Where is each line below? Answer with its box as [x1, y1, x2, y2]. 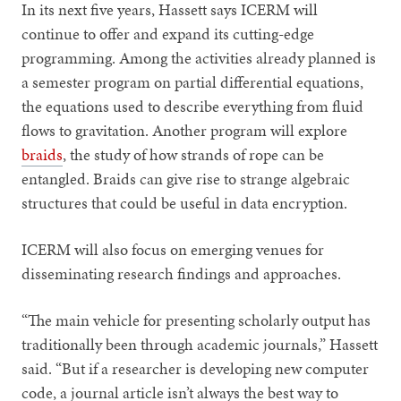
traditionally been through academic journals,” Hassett [21, 332, 379, 355]
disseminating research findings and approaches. [21, 261, 346, 285]
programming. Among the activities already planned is [21, 46, 377, 69]
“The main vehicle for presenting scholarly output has [21, 308, 371, 331]
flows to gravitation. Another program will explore [21, 118, 348, 141]
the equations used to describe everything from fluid [21, 94, 364, 117]
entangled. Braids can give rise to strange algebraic [21, 166, 351, 190]
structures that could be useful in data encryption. [21, 191, 348, 214]
